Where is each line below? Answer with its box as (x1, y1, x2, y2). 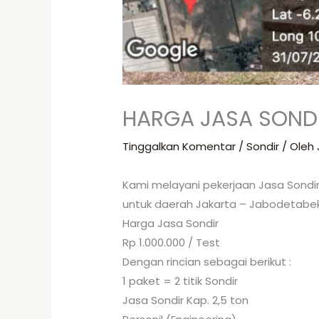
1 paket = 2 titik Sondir (122, 273, 239, 289)
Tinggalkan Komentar (122, 139, 236, 155)
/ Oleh (279, 139, 318, 155)
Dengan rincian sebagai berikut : (122, 254, 292, 270)
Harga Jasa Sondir (122, 216, 219, 231)
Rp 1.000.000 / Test (122, 235, 221, 251)
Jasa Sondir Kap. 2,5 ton (122, 293, 249, 308)
